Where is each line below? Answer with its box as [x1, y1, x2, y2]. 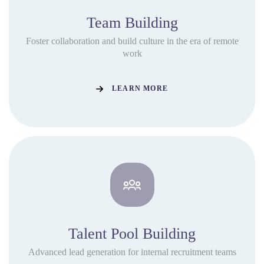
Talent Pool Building [68, 225, 196, 242]
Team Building [86, 14, 178, 31]
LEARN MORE [112, 84, 168, 93]
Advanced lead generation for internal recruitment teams [28, 246, 236, 257]
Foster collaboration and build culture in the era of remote [25, 35, 239, 46]
